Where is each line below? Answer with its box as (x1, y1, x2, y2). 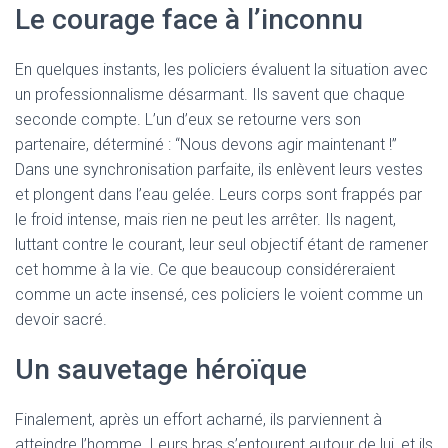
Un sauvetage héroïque (15, 353, 307, 386)
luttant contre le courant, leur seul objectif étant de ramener (15, 235, 428, 254)
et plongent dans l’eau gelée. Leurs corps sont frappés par (15, 185, 422, 204)
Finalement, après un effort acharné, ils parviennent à (15, 410, 382, 429)
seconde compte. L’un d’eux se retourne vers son (15, 110, 361, 129)
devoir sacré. (15, 310, 107, 329)
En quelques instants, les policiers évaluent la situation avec (15, 60, 428, 79)
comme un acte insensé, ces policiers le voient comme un (15, 285, 423, 304)
